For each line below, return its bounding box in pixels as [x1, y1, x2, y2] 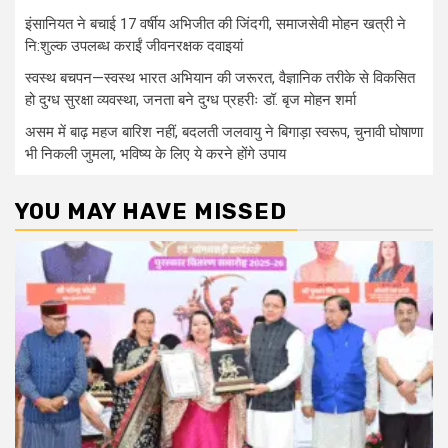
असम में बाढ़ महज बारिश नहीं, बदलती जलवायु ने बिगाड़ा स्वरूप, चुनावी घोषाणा [25, 122, 423, 141]
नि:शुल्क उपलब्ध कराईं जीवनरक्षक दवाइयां [25, 36, 243, 55]
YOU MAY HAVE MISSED [15, 197, 287, 225]
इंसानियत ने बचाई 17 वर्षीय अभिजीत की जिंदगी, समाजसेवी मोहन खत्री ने [25, 14, 406, 33]
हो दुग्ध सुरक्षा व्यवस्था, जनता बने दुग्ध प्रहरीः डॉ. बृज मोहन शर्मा [25, 90, 356, 109]
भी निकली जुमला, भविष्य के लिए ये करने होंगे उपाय [25, 144, 286, 163]
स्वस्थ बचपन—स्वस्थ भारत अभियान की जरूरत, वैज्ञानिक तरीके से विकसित [25, 68, 415, 87]
